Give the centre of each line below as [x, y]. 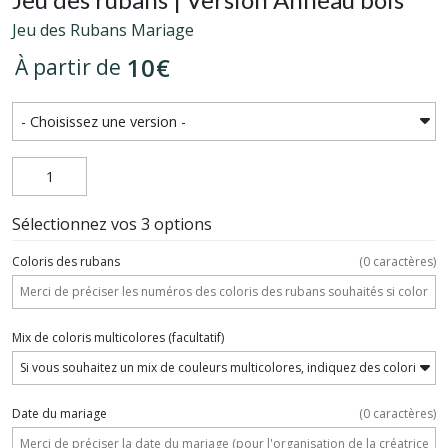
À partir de [68, 67]
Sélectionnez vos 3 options [112, 223]
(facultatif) [194, 337]
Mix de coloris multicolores [88, 337]
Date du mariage [59, 413]
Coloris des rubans [66, 261]
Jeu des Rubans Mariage [103, 29]
